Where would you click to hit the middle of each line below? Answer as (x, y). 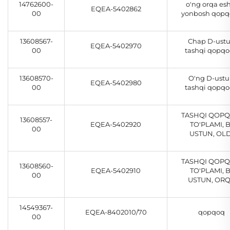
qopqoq (211, 212)
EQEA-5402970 (116, 46)
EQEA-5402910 (116, 171)
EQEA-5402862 (116, 9)
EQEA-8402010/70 (116, 212)
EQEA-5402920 (116, 124)
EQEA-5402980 (116, 83)
